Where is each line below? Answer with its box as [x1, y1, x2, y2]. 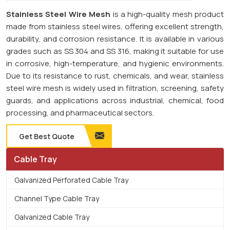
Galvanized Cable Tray [14, 212, 89, 222]
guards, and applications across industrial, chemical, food [6, 94, 224, 106]
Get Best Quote [19, 131, 74, 141]
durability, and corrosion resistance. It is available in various [6, 33, 224, 44]
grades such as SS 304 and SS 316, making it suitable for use [6, 45, 224, 56]
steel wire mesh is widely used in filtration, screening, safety [6, 82, 224, 93]
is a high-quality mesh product [110, 8, 224, 20]
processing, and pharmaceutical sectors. [6, 107, 154, 118]
